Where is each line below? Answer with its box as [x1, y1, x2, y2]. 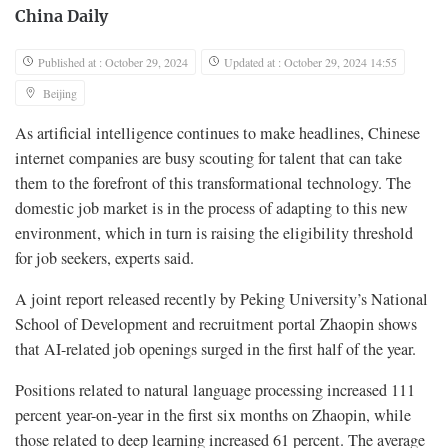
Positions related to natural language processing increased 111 [15, 378, 415, 401]
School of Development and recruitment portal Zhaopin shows [15, 312, 417, 335]
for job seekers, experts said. [15, 246, 194, 269]
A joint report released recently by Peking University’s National [15, 287, 428, 310]
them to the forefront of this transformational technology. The [15, 171, 411, 194]
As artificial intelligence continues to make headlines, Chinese [15, 121, 420, 144]
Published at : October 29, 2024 [38, 53, 188, 70]
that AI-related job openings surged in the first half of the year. [15, 337, 416, 360]
